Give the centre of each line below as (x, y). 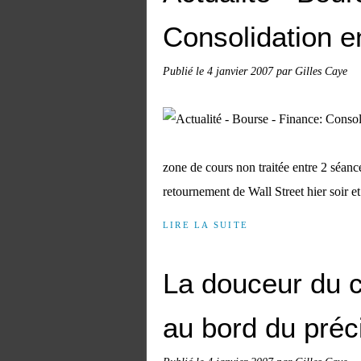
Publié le (185, 71)
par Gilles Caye (312, 71)
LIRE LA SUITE (206, 225)
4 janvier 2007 (242, 71)
